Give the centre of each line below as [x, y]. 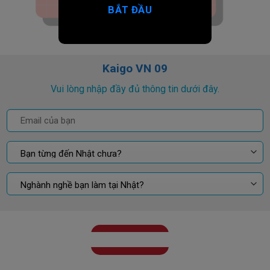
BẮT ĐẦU [130, 10]
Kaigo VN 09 [135, 68]
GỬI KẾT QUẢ [130, 240]
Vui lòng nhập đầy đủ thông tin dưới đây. [135, 89]
